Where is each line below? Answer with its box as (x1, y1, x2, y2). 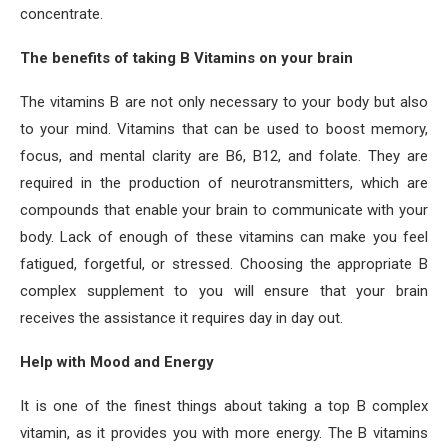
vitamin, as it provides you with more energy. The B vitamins (20, 424, 428, 442)
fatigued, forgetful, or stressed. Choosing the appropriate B (20, 255, 428, 273)
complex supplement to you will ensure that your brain (20, 282, 428, 300)
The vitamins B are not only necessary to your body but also (20, 93, 428, 111)
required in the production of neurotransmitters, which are (20, 174, 428, 192)
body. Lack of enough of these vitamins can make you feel (20, 228, 428, 246)
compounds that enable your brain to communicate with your (20, 201, 428, 219)
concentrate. (20, 5, 103, 23)
